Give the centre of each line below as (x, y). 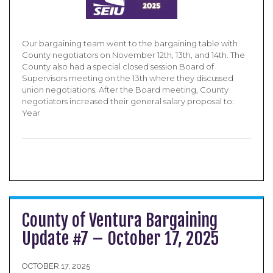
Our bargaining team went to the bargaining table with (130, 43)
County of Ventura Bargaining (120, 220)
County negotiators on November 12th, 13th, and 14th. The (133, 55)
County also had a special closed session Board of (118, 66)
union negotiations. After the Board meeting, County (125, 90)
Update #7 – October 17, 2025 (120, 239)
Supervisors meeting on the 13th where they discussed (128, 78)
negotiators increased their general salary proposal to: (128, 101)
